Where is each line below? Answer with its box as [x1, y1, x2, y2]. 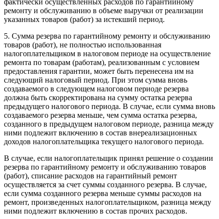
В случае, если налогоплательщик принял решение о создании [4, 153, 213, 162]
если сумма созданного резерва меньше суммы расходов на [4, 189, 201, 197]
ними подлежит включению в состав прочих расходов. [4, 206, 187, 215]
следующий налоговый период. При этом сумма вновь [4, 75, 187, 84]
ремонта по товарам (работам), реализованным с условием [4, 58, 199, 66]
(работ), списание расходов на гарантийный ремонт [4, 171, 177, 180]
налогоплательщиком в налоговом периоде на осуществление [4, 49, 211, 58]
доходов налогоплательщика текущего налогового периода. [4, 137, 204, 146]
